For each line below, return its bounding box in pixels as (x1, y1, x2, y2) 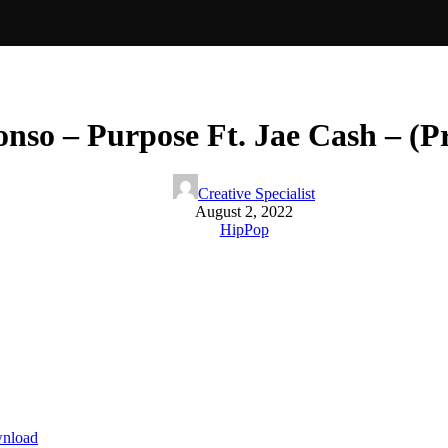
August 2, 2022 (195, 203, 293, 221)
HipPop (219, 221, 269, 239)
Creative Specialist (198, 185, 315, 203)
